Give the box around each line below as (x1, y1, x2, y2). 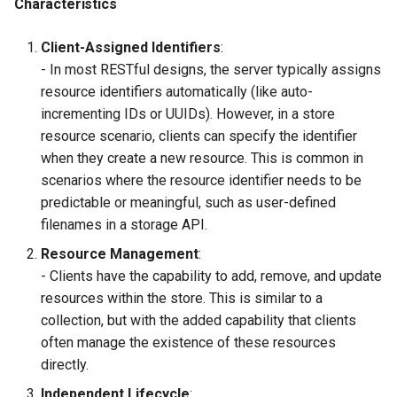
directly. (41, 356, 89, 374)
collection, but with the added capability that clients (41, 312, 356, 330)
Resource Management (41, 245, 198, 263)
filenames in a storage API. (41, 216, 207, 234)
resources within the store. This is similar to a (41, 290, 323, 307)
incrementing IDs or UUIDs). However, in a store (41, 105, 335, 123)
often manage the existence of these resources (41, 334, 336, 352)
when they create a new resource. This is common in (41, 150, 363, 167)
